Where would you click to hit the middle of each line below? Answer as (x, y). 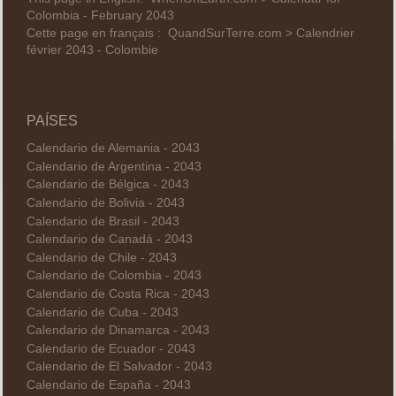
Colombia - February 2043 (100, 15)
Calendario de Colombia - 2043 (114, 276)
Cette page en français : (97, 34)
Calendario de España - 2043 (108, 385)
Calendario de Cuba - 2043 (102, 312)
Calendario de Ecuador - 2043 (110, 348)
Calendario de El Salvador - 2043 (119, 367)
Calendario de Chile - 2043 (101, 257)
